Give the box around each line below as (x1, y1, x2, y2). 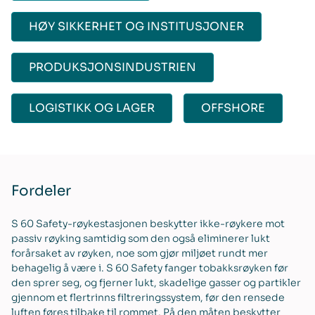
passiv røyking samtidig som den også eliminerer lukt (11, 231, 270, 245)
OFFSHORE (201, 100, 265, 115)
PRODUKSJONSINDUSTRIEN (29, 59, 196, 75)
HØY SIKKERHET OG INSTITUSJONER (29, 18, 244, 34)
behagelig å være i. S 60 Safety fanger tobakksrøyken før (11, 261, 288, 274)
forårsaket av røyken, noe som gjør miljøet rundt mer (11, 246, 268, 259)
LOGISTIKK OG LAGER (29, 100, 155, 115)
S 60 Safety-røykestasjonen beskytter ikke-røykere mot (11, 217, 285, 230)
